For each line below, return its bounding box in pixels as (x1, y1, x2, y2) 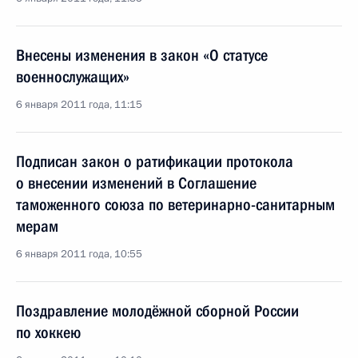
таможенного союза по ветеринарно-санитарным (16, 195, 335, 214)
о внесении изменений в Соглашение (16, 173, 257, 193)
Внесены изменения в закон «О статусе (16, 46, 268, 65)
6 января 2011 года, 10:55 (16, 247, 142, 261)
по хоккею (16, 323, 81, 342)
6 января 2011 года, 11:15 (16, 97, 142, 112)
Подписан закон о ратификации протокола (16, 152, 293, 171)
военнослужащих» (16, 67, 129, 86)
